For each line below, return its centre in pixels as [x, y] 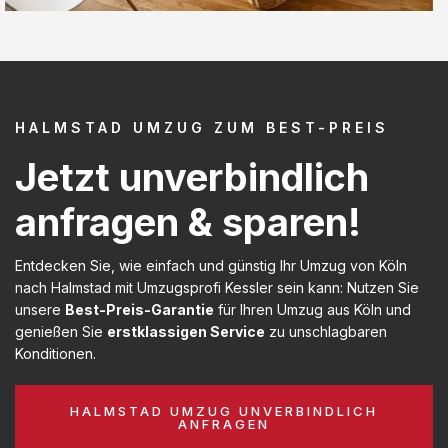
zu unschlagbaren [326, 331]
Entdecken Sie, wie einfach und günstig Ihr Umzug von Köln [211, 265]
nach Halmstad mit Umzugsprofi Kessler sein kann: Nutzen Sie [217, 287]
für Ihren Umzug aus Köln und [312, 309]
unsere [40, 309]
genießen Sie [61, 331]
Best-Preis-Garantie [139, 309]
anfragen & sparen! [188, 221]
